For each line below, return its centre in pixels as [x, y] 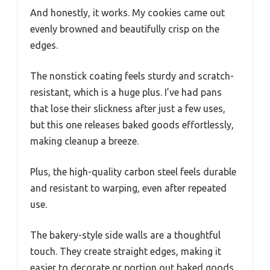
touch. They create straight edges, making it [126, 252]
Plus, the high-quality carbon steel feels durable [133, 172]
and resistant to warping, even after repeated [128, 188]
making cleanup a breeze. [84, 141]
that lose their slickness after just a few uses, [128, 109]
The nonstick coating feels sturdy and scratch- [132, 76]
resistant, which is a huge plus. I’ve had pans [126, 93]
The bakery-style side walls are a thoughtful [125, 235]
